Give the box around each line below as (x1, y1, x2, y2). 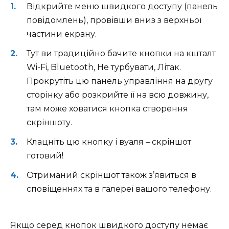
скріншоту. (27, 118, 72, 128)
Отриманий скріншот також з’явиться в (27, 170, 196, 180)
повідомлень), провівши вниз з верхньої (27, 15, 201, 25)
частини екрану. (27, 29, 97, 39)
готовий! (27, 151, 63, 161)
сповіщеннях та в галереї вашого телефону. (27, 184, 212, 194)
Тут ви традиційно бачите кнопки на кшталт (27, 49, 216, 59)
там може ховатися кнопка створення (27, 104, 188, 114)
